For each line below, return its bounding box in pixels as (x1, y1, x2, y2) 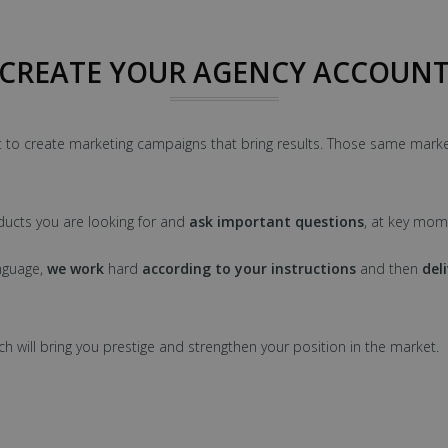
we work (47, 258, 104, 278)
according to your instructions (142, 258, 356, 278)
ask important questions (189, 211, 364, 231)
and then (356, 258, 422, 278)
